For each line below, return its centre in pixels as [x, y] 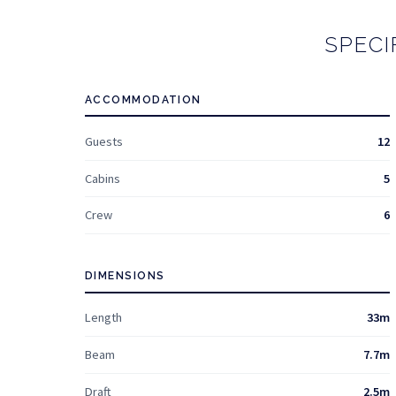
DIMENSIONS [125, 275]
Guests [104, 141]
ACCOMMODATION [143, 99]
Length [103, 318]
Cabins [103, 178]
